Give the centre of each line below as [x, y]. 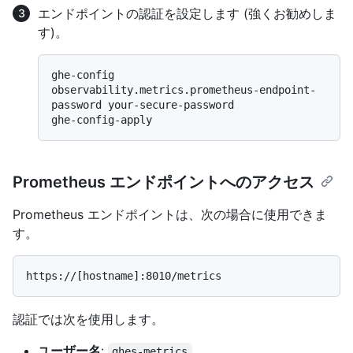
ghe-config [83, 74]
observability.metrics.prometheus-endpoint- [184, 89]
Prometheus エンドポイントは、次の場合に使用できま [170, 214]
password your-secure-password [143, 104]
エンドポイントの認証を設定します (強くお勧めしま [187, 13]
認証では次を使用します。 [88, 319]
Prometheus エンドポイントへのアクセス [163, 182]
